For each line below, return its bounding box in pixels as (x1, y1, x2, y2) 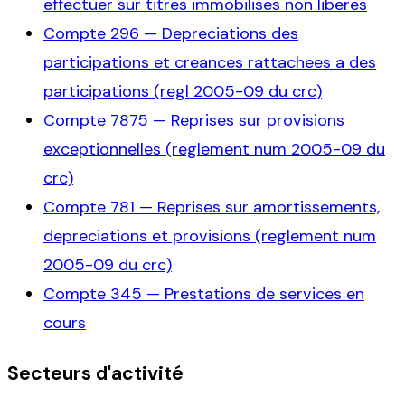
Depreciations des (162, 22, 298, 44)
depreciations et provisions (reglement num (43, 224, 376, 247)
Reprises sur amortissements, (157, 195, 380, 218)
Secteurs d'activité (7, 360, 184, 386)
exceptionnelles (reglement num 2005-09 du (43, 137, 385, 160)
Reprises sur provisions (171, 108, 344, 131)
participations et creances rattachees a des (43, 51, 376, 73)
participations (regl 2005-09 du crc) (43, 80, 322, 102)
